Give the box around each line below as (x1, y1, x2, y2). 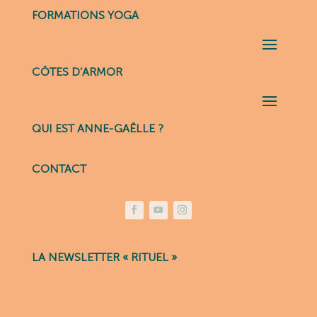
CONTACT (31, 161, 86, 175)
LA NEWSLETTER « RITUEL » (31, 250, 177, 264)
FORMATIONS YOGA (31, 8, 139, 22)
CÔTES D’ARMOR (31, 64, 122, 79)
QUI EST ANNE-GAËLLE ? (31, 121, 163, 135)
